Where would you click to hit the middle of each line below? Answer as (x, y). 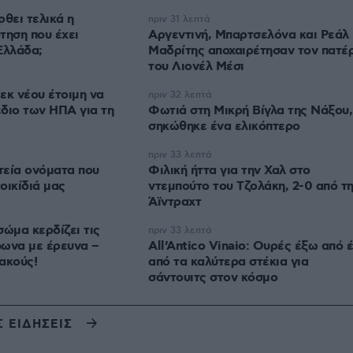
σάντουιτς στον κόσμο (213, 278)
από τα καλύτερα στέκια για (228, 262)
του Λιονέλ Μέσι (196, 67)
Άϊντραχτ (175, 202)
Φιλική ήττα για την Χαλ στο (229, 171)
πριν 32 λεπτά (180, 95)
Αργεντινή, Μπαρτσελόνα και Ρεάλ (249, 35)
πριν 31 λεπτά (179, 19)
